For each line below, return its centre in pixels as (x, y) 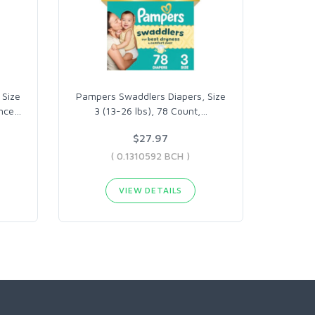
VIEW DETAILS (151, 190)
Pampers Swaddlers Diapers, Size (150, 96)
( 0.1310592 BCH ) (151, 156)
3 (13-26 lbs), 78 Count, (147, 111)
